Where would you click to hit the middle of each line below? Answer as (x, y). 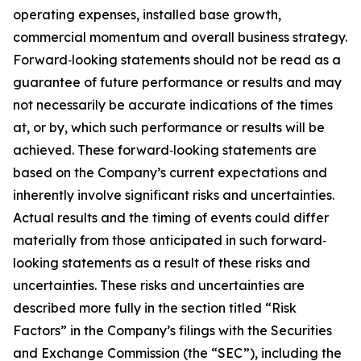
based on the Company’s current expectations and (170, 172)
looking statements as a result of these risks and (162, 262)
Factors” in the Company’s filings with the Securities (172, 330)
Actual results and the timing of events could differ (171, 217)
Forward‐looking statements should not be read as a (177, 59)
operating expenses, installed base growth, (147, 14)
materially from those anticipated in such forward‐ (170, 240)
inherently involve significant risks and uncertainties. (174, 195)
